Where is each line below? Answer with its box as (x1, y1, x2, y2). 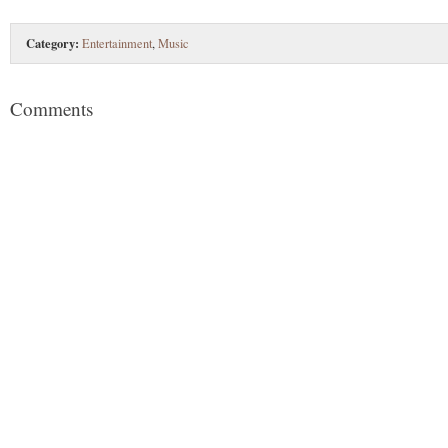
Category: (26, 33, 79, 52)
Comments (10, 95, 93, 121)
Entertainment (82, 34, 152, 52)
